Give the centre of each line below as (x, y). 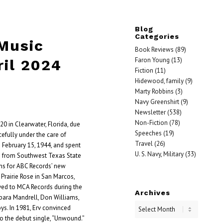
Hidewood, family (159, 81)
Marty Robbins (154, 91)
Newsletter (150, 112)
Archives (152, 193)
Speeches (148, 133)
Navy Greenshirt (157, 102)
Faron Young (152, 60)
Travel (144, 144)
